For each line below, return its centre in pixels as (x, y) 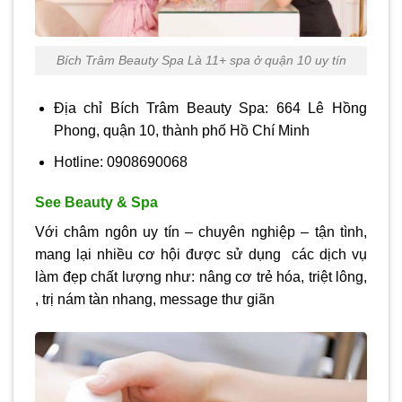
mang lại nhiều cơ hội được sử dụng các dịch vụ (201, 255)
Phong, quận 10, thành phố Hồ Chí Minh (181, 130)
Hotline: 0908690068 (120, 162)
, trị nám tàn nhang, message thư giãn (155, 300)
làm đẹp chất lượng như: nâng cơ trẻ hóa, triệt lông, (201, 277)
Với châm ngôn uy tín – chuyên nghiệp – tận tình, (201, 232)
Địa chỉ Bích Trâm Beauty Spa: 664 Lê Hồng (210, 108)
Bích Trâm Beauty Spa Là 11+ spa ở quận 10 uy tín (201, 61)
